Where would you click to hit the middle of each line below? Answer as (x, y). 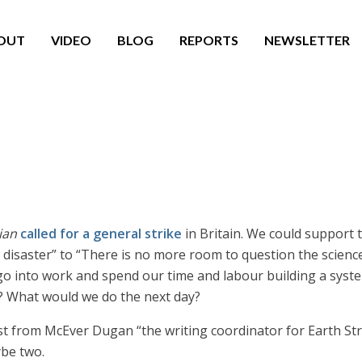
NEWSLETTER (307, 40)
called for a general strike (101, 234)
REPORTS (208, 40)
